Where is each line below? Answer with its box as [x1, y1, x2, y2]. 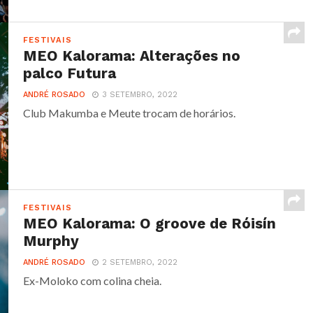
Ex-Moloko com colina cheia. [23, 274, 162, 287]
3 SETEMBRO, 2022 [102, 90, 178, 99]
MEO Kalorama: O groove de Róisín [23, 215, 277, 232]
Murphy [23, 233, 80, 249]
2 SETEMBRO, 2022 [102, 258, 178, 267]
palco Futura [23, 65, 117, 82]
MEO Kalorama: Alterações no [23, 48, 241, 64]
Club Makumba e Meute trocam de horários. [23, 106, 236, 119]
